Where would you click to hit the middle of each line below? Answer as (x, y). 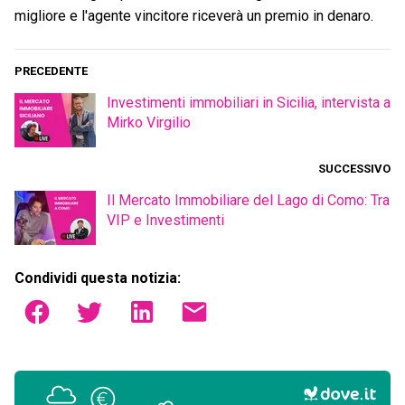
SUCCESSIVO (354, 169)
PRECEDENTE (51, 71)
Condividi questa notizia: (98, 278)
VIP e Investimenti (165, 221)
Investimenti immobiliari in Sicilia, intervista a (249, 103)
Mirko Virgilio (149, 123)
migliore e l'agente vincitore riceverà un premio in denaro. (194, 16)
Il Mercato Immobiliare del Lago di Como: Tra (248, 201)
